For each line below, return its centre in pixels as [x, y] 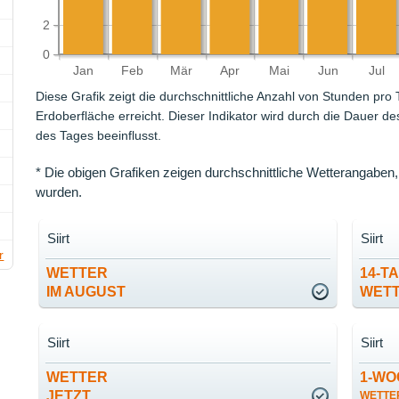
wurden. [59, 192]
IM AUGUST [86, 292]
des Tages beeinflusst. [99, 136]
